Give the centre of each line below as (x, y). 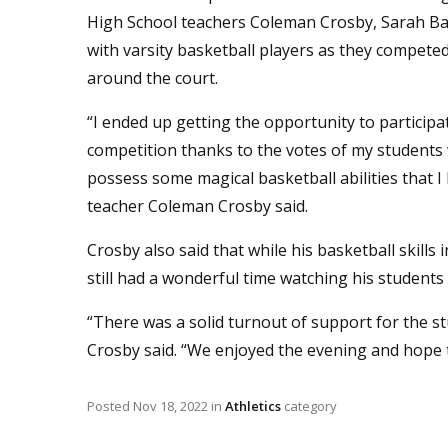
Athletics (253, 406)
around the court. (152, 78)
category (309, 406)
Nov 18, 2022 (170, 406)
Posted (110, 406)
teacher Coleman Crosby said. (197, 206)
